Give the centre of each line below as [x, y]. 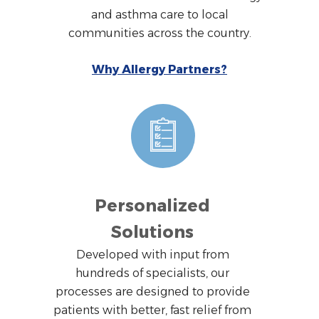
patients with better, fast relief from [152, 310]
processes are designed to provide [152, 291]
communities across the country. [159, 33]
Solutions [152, 232]
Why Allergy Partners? [159, 69]
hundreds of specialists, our [152, 273]
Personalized [152, 205]
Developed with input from [152, 254]
